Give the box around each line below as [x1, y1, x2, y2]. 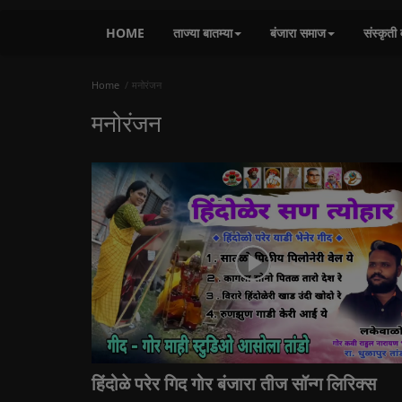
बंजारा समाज [270, 24, 326, 41]
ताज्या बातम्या [173, 24, 232, 41]
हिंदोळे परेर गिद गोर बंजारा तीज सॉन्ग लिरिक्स [92, 373, 376, 395]
